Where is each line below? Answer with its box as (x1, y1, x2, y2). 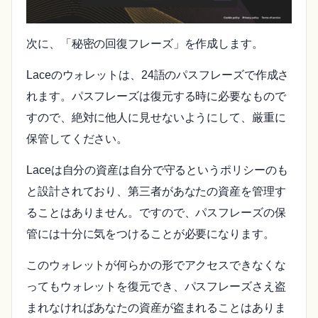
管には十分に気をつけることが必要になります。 (26, 228, 275, 241)
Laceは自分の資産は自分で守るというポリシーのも (26, 164, 288, 177)
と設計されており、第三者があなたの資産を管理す (26, 185, 286, 198)
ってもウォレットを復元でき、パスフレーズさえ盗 (26, 280, 286, 293)
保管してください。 (26, 133, 128, 146)
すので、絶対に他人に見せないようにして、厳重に (26, 111, 286, 124)
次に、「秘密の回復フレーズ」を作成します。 (26, 38, 263, 50)
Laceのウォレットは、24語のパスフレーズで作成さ (26, 69, 290, 82)
